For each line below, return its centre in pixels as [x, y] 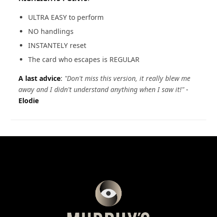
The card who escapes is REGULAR [84, 59]
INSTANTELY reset [57, 45]
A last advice [40, 78]
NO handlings [51, 31]
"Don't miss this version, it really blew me [128, 78]
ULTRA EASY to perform [66, 17]
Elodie [29, 101]
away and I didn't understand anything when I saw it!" [101, 89]
